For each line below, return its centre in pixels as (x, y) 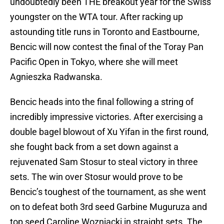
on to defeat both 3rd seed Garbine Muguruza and (108, 207)
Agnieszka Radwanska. (56, 77)
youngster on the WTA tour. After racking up (96, 17)
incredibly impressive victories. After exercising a (106, 117)
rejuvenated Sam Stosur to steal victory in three (104, 162)
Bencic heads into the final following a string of (102, 102)
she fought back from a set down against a (94, 147)
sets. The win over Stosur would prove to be (96, 177)
